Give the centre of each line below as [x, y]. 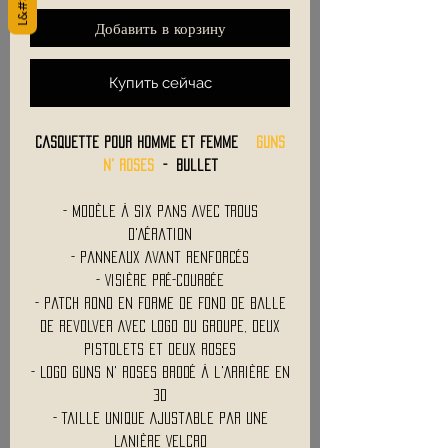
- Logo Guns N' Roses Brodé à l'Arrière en [160, 371]
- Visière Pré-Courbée [160, 279]
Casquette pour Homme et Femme [145, 141]
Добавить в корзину [160, 27]
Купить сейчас [160, 82]
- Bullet [185, 164]
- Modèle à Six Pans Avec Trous [160, 210]
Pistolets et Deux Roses [160, 348]
